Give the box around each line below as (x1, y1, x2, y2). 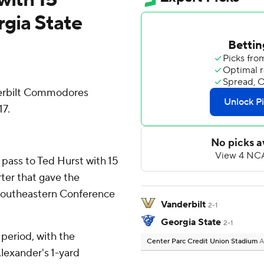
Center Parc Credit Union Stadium (147, 237, 259, 246)
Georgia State (161, 216, 221, 229)
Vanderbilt (161, 199, 206, 211)
